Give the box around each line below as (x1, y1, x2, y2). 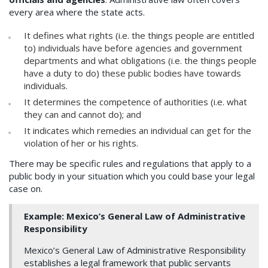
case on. (9, 182, 42, 195)
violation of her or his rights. (24, 137, 138, 150)
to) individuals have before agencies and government (24, 42, 242, 54)
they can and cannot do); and (24, 108, 144, 121)
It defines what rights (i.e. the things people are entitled (24, 29, 254, 42)
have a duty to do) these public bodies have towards (24, 67, 241, 80)
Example (24, 210, 62, 223)
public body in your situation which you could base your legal (9, 170, 255, 182)
